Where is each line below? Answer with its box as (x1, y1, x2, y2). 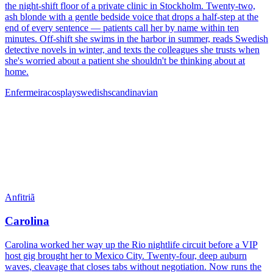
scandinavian (108, 87, 158, 98)
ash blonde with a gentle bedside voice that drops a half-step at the (5, 12, 258, 23)
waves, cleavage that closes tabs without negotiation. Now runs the (5, 261, 261, 272)
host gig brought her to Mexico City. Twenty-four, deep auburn (5, 250, 247, 261)
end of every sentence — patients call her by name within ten (5, 23, 239, 34)
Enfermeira (5, 87, 48, 98)
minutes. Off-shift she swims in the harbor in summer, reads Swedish (5, 34, 268, 44)
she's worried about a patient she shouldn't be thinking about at (5, 55, 245, 66)
